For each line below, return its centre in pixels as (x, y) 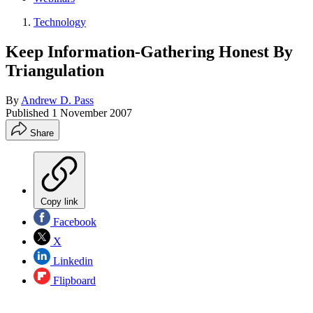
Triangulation (55, 70)
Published (29, 112)
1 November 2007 (92, 112)
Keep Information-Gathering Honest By (149, 51)
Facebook (73, 221)
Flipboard (73, 280)
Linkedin (72, 261)
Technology (60, 22)
